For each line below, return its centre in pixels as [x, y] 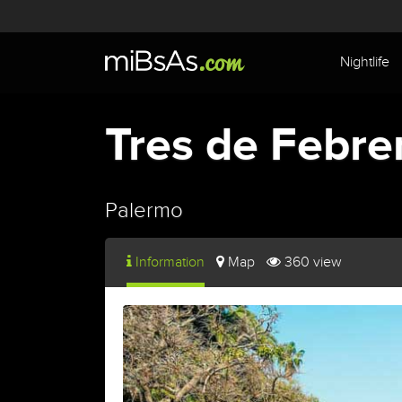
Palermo [144, 211]
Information [170, 262]
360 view [313, 262]
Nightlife [365, 62]
